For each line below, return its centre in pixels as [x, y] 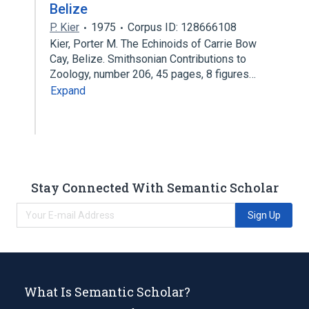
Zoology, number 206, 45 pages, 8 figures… [154, 74]
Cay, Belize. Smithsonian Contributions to [148, 59]
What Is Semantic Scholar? [107, 291]
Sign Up [264, 215]
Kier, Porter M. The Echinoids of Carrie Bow [153, 44]
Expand [68, 91]
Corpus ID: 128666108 [182, 27]
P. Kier [64, 27]
